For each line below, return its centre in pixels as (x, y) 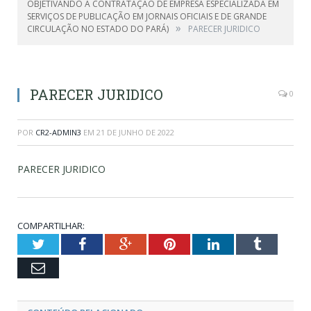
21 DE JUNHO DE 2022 (135, 133)
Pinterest (200, 244)
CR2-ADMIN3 (58, 133)
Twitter (65, 244)
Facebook (112, 244)
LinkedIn (244, 244)
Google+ (156, 244)
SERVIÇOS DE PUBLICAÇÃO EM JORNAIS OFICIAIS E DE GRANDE (147, 17)
